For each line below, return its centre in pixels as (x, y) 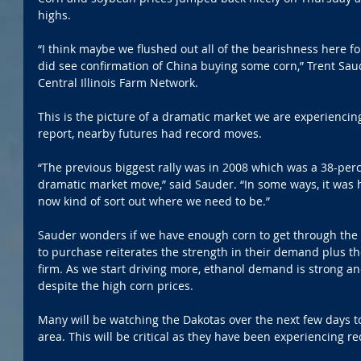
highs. (56, 15)
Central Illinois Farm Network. (118, 82)
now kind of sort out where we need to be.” (154, 201)
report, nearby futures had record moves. (151, 133)
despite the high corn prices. (116, 285)
